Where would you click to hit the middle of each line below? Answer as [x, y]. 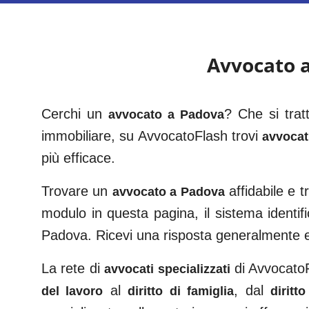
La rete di [73, 268]
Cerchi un [75, 114]
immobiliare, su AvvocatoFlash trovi [150, 136]
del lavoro [72, 291]
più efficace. [78, 158]
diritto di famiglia [181, 291]
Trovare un [77, 191]
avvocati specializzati [167, 269]
